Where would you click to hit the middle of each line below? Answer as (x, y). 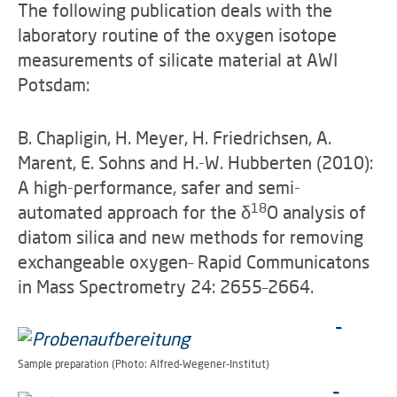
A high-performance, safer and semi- (159, 187)
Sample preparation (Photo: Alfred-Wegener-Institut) (144, 364)
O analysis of (316, 212)
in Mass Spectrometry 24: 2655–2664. (166, 286)
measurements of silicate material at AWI (178, 59)
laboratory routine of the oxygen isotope (177, 35)
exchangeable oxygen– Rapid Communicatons (194, 261)
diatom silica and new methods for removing (191, 237)
